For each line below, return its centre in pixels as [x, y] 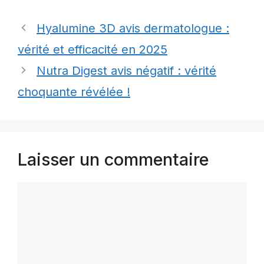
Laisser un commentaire [113, 159]
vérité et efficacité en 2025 [93, 49]
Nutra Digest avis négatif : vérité [126, 70]
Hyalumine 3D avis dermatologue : [133, 28]
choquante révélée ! [74, 92]
